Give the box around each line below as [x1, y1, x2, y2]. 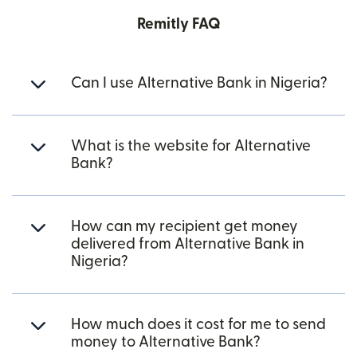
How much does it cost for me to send [71, 317, 326, 332]
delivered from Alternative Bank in [71, 237, 304, 252]
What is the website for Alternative [71, 139, 311, 154]
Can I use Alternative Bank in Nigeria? [71, 76, 328, 91]
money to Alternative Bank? [71, 335, 261, 350]
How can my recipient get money [71, 219, 298, 234]
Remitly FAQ [136, 17, 221, 32]
